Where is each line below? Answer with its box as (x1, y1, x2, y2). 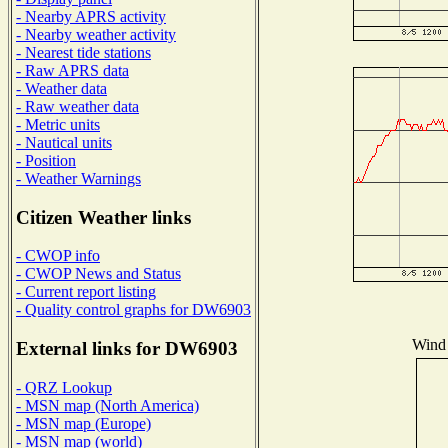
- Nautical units (16, 133, 112, 151)
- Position (16, 151, 76, 169)
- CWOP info (16, 247, 100, 265)
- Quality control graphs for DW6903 (16, 301, 251, 319)
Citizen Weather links (16, 206, 191, 228)
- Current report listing (16, 283, 156, 301)
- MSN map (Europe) (16, 414, 151, 432)
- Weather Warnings (16, 169, 141, 187)
